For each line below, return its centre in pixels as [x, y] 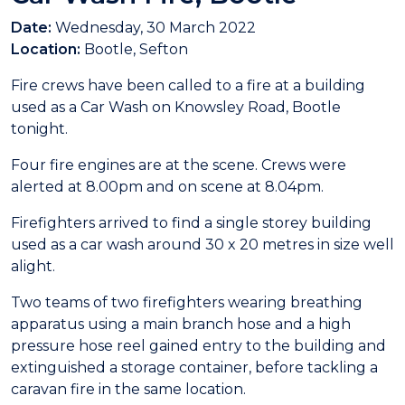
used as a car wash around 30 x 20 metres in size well [202, 245]
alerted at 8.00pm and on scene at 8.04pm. [169, 187]
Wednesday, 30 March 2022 [155, 28]
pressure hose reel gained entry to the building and [198, 346]
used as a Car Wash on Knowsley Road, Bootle [176, 107]
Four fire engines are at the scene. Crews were [179, 165]
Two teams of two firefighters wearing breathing [187, 302]
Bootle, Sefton [134, 49]
